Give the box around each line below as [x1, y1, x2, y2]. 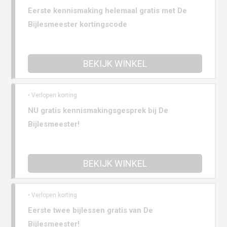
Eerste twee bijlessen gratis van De [28, 206, 154, 215]
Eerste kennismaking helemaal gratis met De [28, 6, 187, 16]
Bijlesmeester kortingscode [28, 20, 128, 29]
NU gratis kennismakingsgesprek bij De [28, 106, 169, 116]
